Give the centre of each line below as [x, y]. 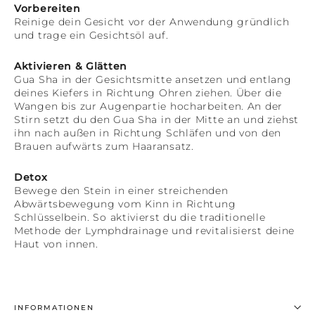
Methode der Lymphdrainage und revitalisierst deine [155, 230]
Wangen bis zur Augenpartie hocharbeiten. [131, 106]
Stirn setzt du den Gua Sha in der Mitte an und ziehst [157, 119]
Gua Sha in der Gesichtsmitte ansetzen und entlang [153, 79]
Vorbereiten [47, 8]
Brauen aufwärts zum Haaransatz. [104, 146]
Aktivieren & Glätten [71, 66]
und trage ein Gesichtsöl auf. [91, 35]
